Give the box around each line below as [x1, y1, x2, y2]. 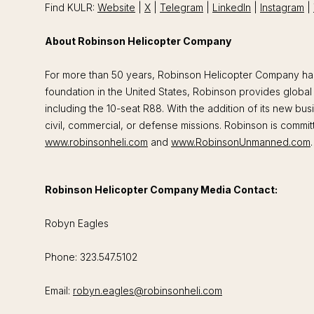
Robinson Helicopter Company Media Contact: [45, 183, 278, 196]
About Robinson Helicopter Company [45, 34, 231, 47]
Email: [45, 284, 73, 296]
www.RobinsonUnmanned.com [171, 135, 310, 148]
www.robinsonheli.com [45, 135, 148, 148]
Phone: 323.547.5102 [45, 250, 137, 263]
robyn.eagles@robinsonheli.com [73, 284, 222, 296]
